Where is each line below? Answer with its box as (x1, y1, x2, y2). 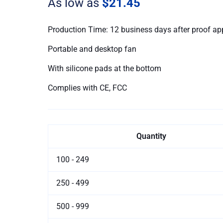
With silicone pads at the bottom (47, 63, 161, 73)
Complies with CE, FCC (47, 83, 127, 93)
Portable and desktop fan (47, 44, 136, 54)
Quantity (136, 131, 167, 141)
